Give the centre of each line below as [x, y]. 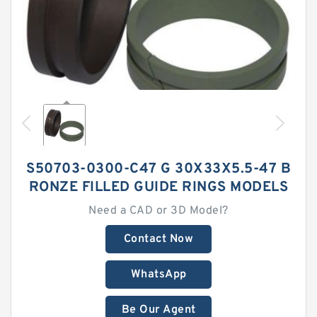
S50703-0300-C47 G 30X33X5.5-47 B [158, 169]
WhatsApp [158, 275]
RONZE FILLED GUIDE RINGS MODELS [158, 188]
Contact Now [158, 239]
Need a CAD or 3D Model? [158, 211]
